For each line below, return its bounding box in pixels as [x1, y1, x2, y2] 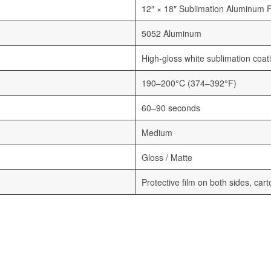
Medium [142, 126, 172, 139]
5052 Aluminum [142, 27, 201, 40]
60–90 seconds [142, 102, 200, 114]
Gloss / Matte [142, 151, 192, 164]
